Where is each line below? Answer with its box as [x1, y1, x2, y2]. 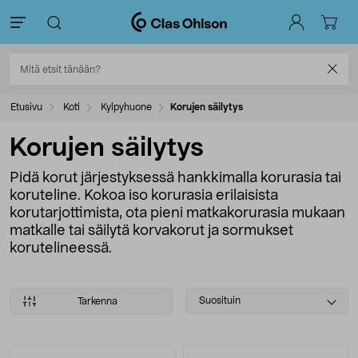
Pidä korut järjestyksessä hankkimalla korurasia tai [10, 171, 341, 185]
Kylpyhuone [101, 102, 152, 112]
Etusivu [10, 102, 42, 112]
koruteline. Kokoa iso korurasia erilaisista [10, 189, 278, 203]
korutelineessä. [10, 241, 112, 256]
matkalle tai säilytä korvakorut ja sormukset [10, 224, 293, 238]
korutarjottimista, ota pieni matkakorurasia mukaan [10, 206, 345, 221]
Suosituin [199, 296, 241, 305]
